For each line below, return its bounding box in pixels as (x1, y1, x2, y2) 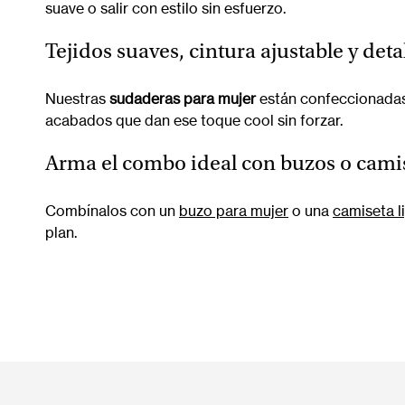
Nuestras (45, 89, 109, 108)
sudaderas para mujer (109, 89, 256, 108)
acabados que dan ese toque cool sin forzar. (45, 110, 343, 129)
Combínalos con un (45, 201, 179, 220)
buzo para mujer (179, 201, 288, 220)
